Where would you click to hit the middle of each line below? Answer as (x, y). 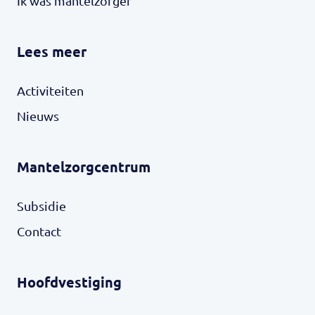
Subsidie (41, 205)
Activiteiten (50, 90)
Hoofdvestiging (69, 282)
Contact (39, 231)
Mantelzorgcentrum (84, 166)
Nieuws (38, 115)
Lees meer (52, 51)
